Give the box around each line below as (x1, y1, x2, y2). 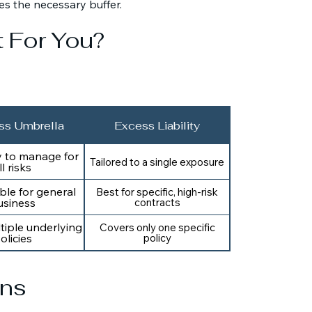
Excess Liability (114, 118, 200, 133)
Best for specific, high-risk (96, 185, 218, 198)
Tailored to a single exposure (90, 155, 224, 169)
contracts (134, 196, 180, 209)
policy (143, 231, 171, 244)
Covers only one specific (99, 221, 215, 234)
